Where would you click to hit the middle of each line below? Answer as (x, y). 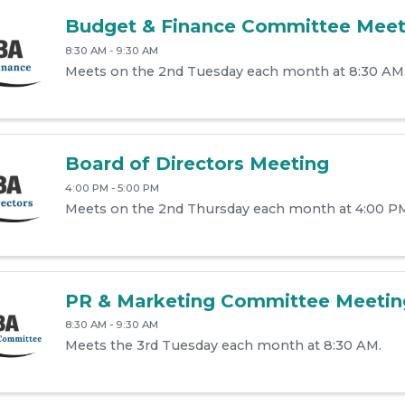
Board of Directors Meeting (197, 163)
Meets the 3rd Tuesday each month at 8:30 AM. (223, 346)
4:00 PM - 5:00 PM (112, 188)
